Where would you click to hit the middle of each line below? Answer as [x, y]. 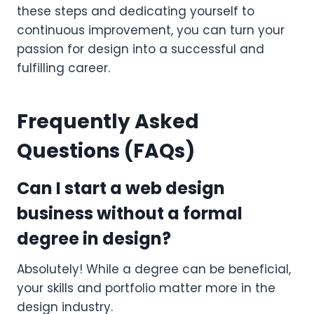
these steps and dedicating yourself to [136, 11]
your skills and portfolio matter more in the [146, 288]
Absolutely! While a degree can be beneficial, [154, 269]
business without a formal [130, 213]
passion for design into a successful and [141, 49]
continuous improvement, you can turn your [151, 30]
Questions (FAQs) [106, 151]
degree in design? [94, 238]
